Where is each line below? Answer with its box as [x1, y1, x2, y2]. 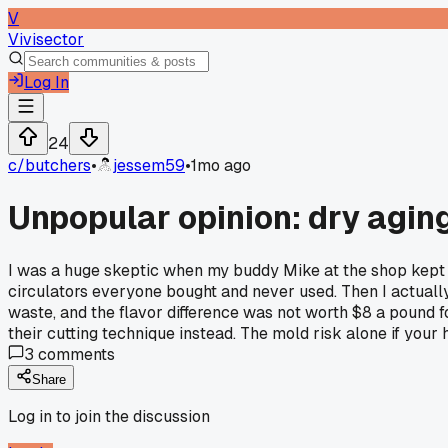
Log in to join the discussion [8, 405, 210, 427]
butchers [25, 155, 91, 176]
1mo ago [191, 155, 251, 176]
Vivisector [8, 29, 84, 50]
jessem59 [113, 155, 185, 176]
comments [34, 343, 115, 365]
